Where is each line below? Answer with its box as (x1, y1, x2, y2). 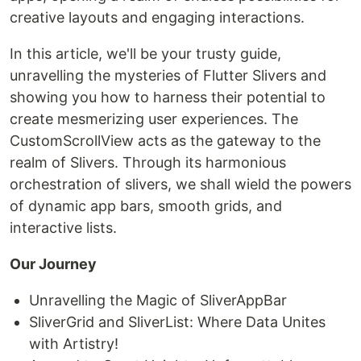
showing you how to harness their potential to (10, 89, 326, 106)
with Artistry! (29, 335, 118, 353)
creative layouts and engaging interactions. (10, 9, 305, 27)
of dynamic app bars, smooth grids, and (10, 197, 282, 215)
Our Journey (10, 255, 97, 273)
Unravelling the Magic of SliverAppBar (29, 292, 287, 309)
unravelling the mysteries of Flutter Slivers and (10, 67, 326, 85)
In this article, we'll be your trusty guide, (10, 45, 281, 63)
